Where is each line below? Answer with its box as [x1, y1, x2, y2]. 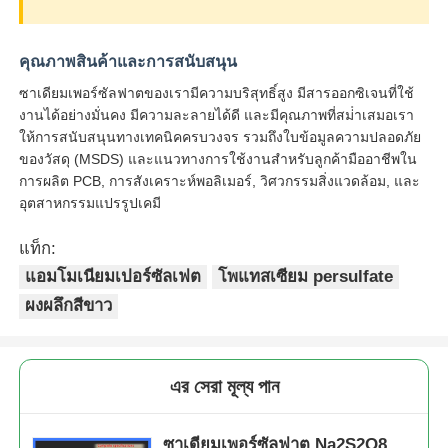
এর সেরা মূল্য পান [169, 376, 279, 398]
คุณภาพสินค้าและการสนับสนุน [19, 52, 238, 70]
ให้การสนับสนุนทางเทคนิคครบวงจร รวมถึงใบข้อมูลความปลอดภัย [19, 128, 422, 145]
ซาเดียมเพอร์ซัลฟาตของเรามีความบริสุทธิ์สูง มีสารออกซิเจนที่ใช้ [19, 84, 415, 101]
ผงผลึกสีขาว [25, 296, 113, 316]
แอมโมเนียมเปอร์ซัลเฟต [25, 266, 202, 286]
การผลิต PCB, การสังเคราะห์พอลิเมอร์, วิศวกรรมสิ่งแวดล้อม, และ [19, 172, 421, 189]
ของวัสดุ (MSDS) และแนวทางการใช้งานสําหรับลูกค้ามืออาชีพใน [19, 150, 418, 167]
